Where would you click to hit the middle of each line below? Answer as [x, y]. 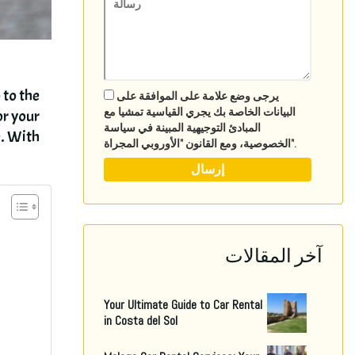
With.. [24, 136]
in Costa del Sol [141, 321]
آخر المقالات [274, 256]
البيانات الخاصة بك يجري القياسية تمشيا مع [199, 112]
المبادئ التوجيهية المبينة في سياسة [182, 128]
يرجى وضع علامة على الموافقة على [197, 96]
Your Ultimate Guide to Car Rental [183, 305]
